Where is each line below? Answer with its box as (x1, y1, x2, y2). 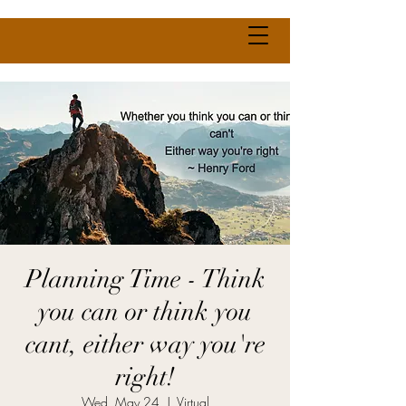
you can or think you (38, 296, 252, 327)
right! (115, 362, 175, 392)
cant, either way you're (24, 329, 266, 360)
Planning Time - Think (24, 264, 266, 295)
